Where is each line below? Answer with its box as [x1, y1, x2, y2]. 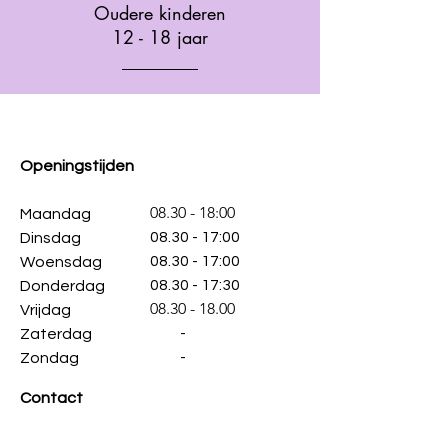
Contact [20, 390, 83, 406]
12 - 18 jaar [112, 25, 208, 49]
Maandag [20, 206, 100, 222]
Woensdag [20, 254, 108, 270]
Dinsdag [20, 230, 99, 246]
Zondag [20, 350, 112, 366]
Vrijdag [20, 302, 101, 318]
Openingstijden [20, 158, 134, 174]
